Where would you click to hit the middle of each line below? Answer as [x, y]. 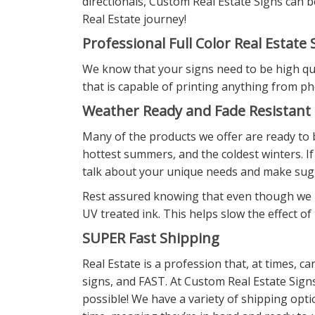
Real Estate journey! [134, 19]
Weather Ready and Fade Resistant [197, 110]
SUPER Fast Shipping [151, 238]
